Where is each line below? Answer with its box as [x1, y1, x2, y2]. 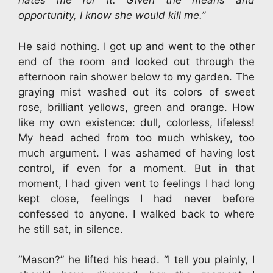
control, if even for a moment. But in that [18, 161, 255, 174]
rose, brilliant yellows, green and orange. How [18, 101, 255, 113]
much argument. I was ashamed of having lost [18, 146, 255, 159]
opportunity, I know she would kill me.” [18, 9, 205, 21]
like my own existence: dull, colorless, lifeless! [18, 116, 255, 129]
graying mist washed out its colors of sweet [18, 85, 255, 98]
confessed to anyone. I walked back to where [18, 207, 255, 220]
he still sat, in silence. [18, 222, 123, 235]
